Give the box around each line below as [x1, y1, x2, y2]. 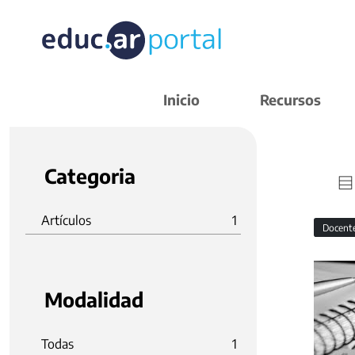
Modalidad [44, 287, 143, 312]
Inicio [163, 90, 200, 109]
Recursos [260, 90, 321, 109]
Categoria [44, 163, 136, 189]
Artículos [41, 212, 91, 228]
